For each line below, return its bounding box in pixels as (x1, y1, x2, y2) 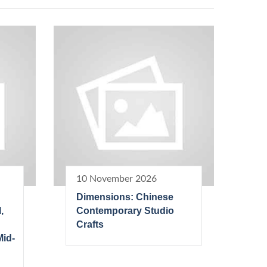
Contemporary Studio (76, 205, 174, 216)
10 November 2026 (76, 173, 157, 184)
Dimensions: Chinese (76, 191, 173, 202)
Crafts (76, 219, 104, 229)
